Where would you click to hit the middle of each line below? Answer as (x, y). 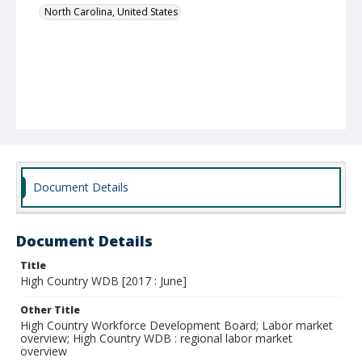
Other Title (50, 310)
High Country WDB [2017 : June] (103, 281)
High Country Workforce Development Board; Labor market (177, 325)
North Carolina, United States (111, 12)
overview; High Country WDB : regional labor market (156, 338)
